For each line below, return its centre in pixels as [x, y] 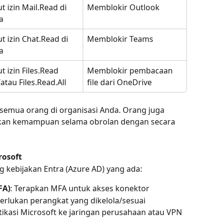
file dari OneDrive [119, 82]
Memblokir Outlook [123, 7]
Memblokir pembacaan [131, 70]
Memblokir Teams [120, 39]
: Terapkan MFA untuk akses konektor [80, 189]
